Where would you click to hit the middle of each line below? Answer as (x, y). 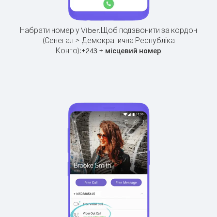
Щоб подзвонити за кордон (149, 30)
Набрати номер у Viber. (60, 30)
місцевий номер (133, 51)
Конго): (69, 50)
